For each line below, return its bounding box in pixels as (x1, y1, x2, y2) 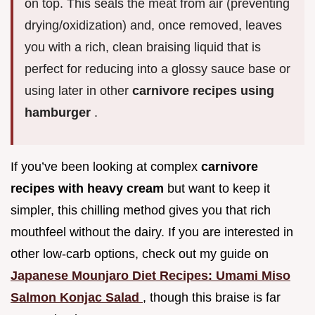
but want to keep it (167, 181, 270, 196)
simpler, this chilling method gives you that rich (11, 203, 271, 218)
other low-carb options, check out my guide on (11, 247, 269, 262)
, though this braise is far (143, 290, 281, 305)
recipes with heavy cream (11, 181, 167, 196)
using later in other (25, 84, 132, 98)
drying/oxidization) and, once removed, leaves (25, 18, 282, 33)
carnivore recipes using (132, 84, 274, 98)
